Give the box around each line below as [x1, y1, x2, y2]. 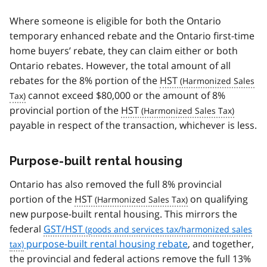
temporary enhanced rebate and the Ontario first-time [10, 29, 254, 43]
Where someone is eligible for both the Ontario [10, 14, 221, 28]
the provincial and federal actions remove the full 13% [10, 252, 251, 266]
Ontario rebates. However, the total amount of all [10, 59, 231, 73]
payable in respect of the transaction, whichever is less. [10, 119, 257, 132]
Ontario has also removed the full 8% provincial [10, 178, 222, 191]
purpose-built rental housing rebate [24, 237, 188, 251]
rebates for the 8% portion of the [10, 74, 160, 88]
